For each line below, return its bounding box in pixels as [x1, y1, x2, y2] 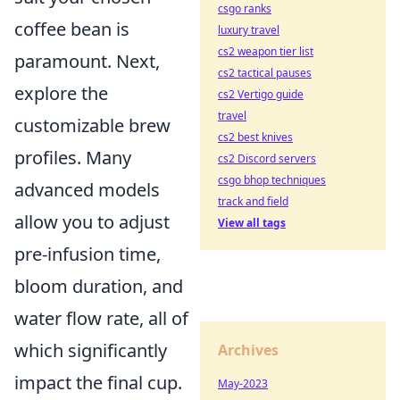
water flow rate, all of [14, 305, 188, 330]
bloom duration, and [14, 273, 183, 298]
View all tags [218, 215, 286, 230]
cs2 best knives [218, 129, 293, 145]
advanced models [14, 177, 160, 202]
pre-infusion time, [14, 241, 161, 266]
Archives [218, 340, 279, 360]
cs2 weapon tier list [218, 44, 313, 59]
